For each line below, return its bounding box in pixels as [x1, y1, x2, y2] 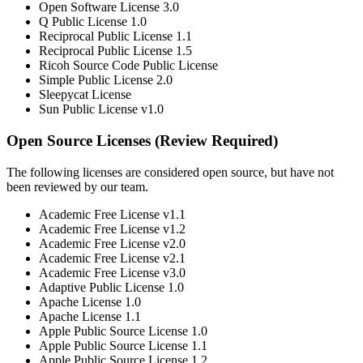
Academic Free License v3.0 [39, 265, 186, 280]
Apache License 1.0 [39, 294, 141, 309]
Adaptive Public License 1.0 [39, 280, 184, 294]
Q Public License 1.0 [39, 15, 147, 29]
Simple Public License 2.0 [39, 73, 173, 88]
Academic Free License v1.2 [39, 221, 186, 236]
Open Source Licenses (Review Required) [6, 131, 278, 149]
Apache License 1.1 [39, 309, 141, 323]
